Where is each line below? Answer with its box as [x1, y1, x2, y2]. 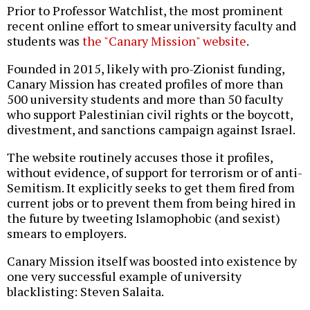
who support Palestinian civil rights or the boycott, [7, 106, 293, 123]
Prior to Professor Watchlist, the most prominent [7, 2, 283, 19]
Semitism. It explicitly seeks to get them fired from [7, 179, 295, 197]
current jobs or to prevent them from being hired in [7, 194, 295, 212]
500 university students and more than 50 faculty [7, 91, 283, 108]
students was [7, 33, 82, 50]
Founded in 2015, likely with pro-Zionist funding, [7, 60, 284, 77]
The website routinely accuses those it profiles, [7, 149, 273, 166]
